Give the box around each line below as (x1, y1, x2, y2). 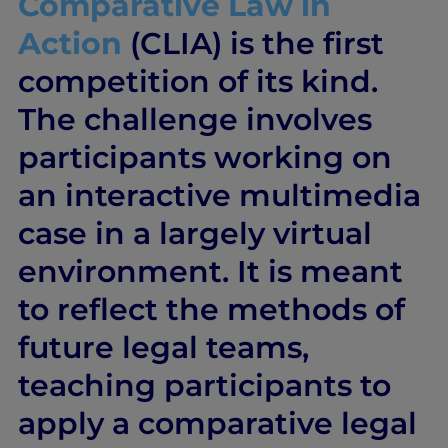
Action (17, 24, 122, 62)
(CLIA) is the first (121, 24, 384, 62)
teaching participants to (17, 366, 391, 404)
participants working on (17, 138, 392, 176)
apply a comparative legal (17, 404, 417, 442)
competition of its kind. (17, 62, 378, 100)
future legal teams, (17, 328, 309, 366)
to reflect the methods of (17, 290, 405, 328)
